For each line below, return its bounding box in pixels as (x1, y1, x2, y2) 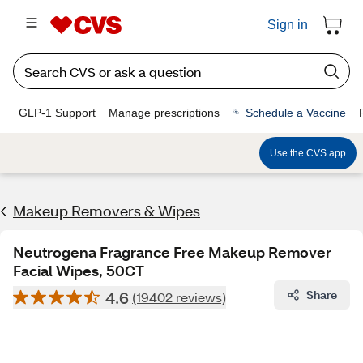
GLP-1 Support (19, 105, 96, 119)
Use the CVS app (270, 147, 346, 159)
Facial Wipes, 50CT (13, 261, 144, 280)
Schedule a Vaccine (246, 105, 346, 119)
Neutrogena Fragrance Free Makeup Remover (13, 242, 331, 262)
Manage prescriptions (109, 105, 220, 119)
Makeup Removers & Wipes (13, 201, 200, 220)
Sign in (267, 18, 308, 32)
